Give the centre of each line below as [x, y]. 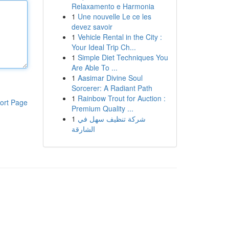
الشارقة [83, 129]
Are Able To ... [94, 67]
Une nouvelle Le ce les [114, 16]
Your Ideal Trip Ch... [104, 47]
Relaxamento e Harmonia [113, 6]
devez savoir [92, 27]
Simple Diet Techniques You [123, 57]
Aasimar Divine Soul [110, 78]
